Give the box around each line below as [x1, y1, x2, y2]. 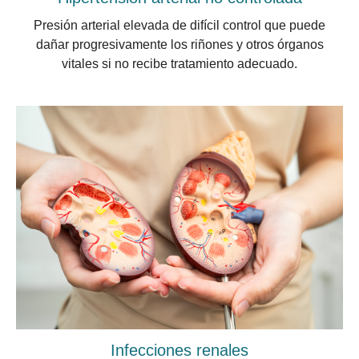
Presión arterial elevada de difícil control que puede [34, 18, 325, 33]
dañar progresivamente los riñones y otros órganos [35, 38, 324, 52]
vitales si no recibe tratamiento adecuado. [62, 57, 297, 71]
